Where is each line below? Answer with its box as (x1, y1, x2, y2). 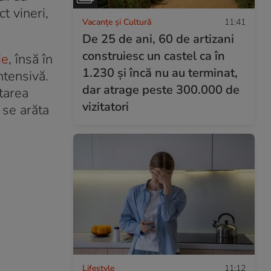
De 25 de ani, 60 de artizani (82, 30, 234, 47)
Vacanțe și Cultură (82, 16, 151, 28)
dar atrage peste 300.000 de (82, 81, 240, 98)
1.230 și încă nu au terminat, (82, 64, 238, 81)
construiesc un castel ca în (82, 47, 225, 64)
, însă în (8, 50, 53, 68)
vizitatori (82, 98, 129, 115)
